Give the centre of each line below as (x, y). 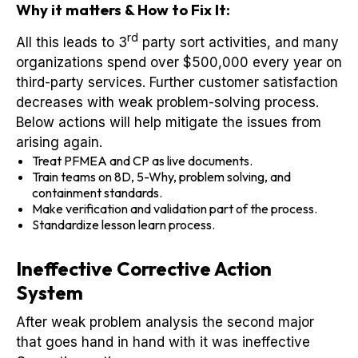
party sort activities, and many (239, 42)
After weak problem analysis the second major (165, 322)
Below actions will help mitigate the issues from (169, 122)
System (50, 292)
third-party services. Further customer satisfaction (177, 82)
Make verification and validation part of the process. (175, 208)
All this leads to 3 (72, 42)
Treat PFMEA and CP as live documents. (142, 160)
